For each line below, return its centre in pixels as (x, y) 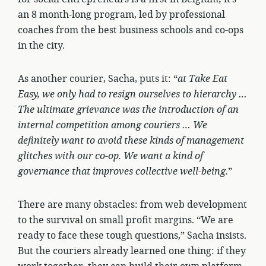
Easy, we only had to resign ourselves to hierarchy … (132, 94)
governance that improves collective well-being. (123, 172)
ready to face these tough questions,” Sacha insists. (132, 236)
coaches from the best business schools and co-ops (131, 30)
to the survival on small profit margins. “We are (126, 220)
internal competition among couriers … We (113, 125)
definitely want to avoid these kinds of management (131, 141)
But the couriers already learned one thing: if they (132, 251)
